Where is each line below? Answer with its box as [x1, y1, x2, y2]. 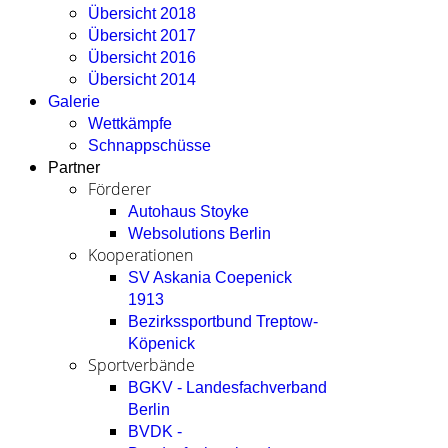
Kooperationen [88, 244, 193, 266]
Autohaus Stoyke [128, 203, 249, 220]
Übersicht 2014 [88, 71, 196, 88]
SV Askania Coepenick [128, 269, 292, 286]
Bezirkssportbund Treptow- [128, 313, 318, 330]
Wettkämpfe [88, 115, 172, 132]
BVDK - [128, 423, 182, 440]
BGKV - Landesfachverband [128, 379, 327, 396]
